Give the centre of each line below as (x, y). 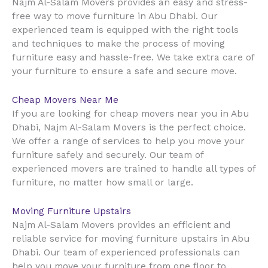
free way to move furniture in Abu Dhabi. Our (115, 16)
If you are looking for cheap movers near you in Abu (130, 114)
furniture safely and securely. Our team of (108, 155)
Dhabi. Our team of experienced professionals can (126, 253)
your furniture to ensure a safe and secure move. (124, 71)
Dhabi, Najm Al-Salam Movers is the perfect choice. (129, 128)
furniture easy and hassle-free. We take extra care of (133, 58)
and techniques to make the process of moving (118, 44)
